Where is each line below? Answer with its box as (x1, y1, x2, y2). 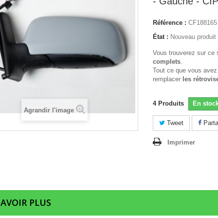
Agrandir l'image (23, 107, 74, 114)
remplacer (153, 75, 182, 83)
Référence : (153, 19, 186, 26)
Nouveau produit (170, 33, 216, 40)
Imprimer (167, 139, 195, 146)
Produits (158, 100, 184, 107)
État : (153, 33, 168, 40)
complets (153, 58, 181, 65)
